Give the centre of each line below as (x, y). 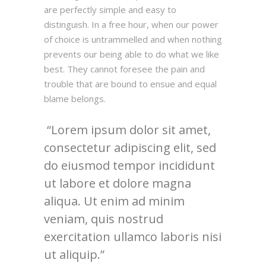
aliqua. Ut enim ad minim (114, 201)
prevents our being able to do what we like (132, 54)
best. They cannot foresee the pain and (124, 69)
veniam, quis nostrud (104, 219)
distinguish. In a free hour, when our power (131, 25)
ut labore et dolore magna (118, 183)
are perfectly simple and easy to (110, 10)
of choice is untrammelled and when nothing (133, 39)
